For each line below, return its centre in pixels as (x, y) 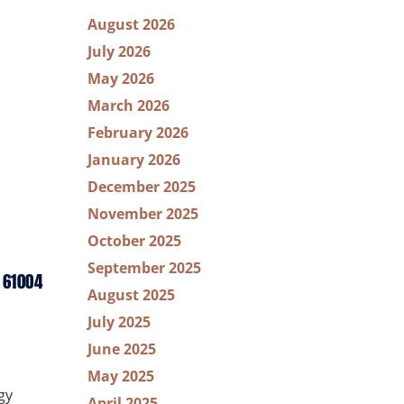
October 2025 (134, 241)
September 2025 (144, 268)
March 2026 (129, 106)
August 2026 (131, 24)
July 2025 (119, 322)
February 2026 (138, 133)
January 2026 (134, 160)
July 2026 (119, 51)
